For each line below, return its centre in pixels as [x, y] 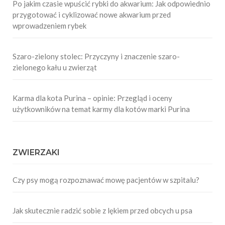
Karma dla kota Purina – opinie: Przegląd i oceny [92, 98]
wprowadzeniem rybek [49, 26]
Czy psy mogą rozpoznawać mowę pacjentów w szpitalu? [106, 180]
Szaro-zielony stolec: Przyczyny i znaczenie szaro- [96, 57]
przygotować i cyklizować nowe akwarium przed [92, 15]
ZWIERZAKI [36, 153]
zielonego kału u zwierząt [55, 68]
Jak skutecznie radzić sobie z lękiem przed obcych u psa [102, 211]
